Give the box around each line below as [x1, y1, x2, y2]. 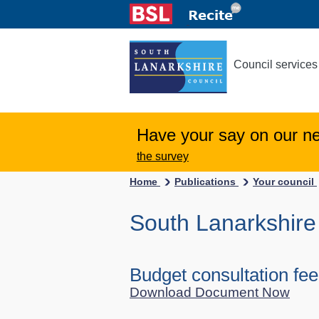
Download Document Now [130, 285, 290, 300]
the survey [136, 150, 189, 162]
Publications [174, 176, 239, 187]
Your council [253, 176, 317, 187]
